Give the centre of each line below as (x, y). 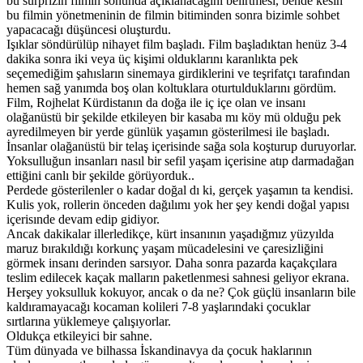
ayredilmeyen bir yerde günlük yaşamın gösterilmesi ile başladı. (168, 131)
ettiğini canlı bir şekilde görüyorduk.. (100, 175)
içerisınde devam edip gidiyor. (83, 219)
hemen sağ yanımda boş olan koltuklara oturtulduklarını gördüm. (171, 88)
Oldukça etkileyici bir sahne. (79, 335)
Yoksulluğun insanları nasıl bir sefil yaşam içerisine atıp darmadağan (180, 160)
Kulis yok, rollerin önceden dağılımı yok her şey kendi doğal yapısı (178, 204)
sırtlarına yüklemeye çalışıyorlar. (89, 321)
